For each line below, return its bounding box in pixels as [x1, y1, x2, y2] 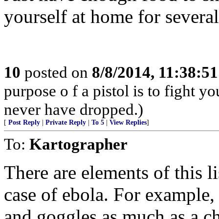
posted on [21, 63, 92, 81]
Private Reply [45, 119, 86, 126]
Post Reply [8, 119, 40, 126]
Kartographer [29, 135, 128, 153]
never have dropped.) [4, 100, 143, 118]
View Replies [109, 119, 147, 126]
